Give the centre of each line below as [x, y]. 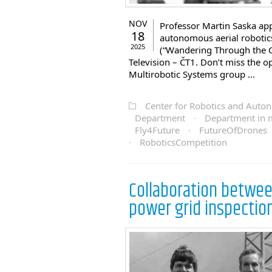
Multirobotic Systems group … [192, 74]
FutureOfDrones [233, 130]
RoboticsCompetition [183, 142]
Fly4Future [157, 130]
